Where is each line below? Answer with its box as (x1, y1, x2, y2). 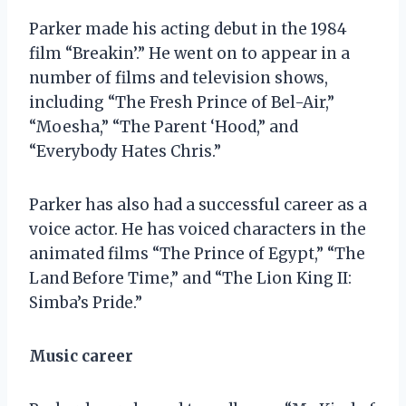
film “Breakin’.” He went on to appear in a (29, 43, 350, 63)
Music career (29, 345, 133, 366)
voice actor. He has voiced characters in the (29, 218, 366, 239)
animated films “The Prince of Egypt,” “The (29, 243, 365, 264)
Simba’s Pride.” (29, 292, 142, 313)
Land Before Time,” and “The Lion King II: (29, 267, 352, 288)
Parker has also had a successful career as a (29, 194, 367, 215)
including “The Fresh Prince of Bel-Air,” (29, 92, 334, 112)
